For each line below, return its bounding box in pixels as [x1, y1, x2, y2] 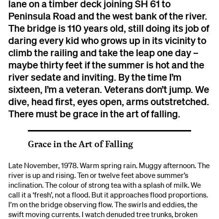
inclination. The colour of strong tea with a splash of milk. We [8, 179, 201, 190]
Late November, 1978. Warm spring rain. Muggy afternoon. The [8, 160, 210, 170]
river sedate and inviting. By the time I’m [8, 70, 182, 83]
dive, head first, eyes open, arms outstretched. [8, 95, 210, 107]
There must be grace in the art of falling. [8, 107, 181, 119]
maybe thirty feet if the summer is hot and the [8, 58, 205, 70]
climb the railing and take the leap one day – [8, 46, 199, 58]
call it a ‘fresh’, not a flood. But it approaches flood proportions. [8, 189, 208, 199]
